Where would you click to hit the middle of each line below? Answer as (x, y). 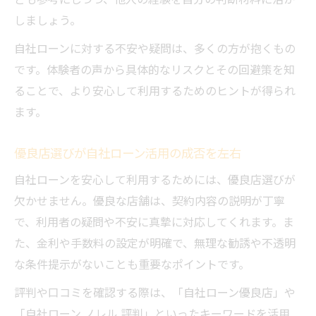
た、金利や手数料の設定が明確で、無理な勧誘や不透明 (155, 243)
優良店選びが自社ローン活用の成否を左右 (128, 153)
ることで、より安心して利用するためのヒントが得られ (155, 91)
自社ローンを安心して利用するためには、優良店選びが (155, 180)
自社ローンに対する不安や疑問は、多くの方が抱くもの (155, 48)
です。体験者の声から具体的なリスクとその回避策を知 (154, 69)
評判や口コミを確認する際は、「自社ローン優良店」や (155, 292)
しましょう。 (48, 20)
